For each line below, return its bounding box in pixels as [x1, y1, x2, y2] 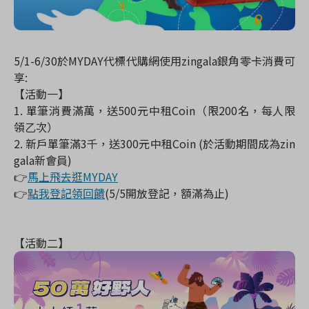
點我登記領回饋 [28, 185, 105, 202]
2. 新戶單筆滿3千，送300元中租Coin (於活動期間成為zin [14, 135, 295, 152]
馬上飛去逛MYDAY [28, 168, 118, 186]
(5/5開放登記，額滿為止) [105, 185, 229, 202]
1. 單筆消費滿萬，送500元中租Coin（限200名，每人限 [14, 102, 295, 119]
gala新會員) [14, 152, 72, 169]
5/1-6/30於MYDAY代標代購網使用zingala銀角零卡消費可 [14, 52, 295, 70]
